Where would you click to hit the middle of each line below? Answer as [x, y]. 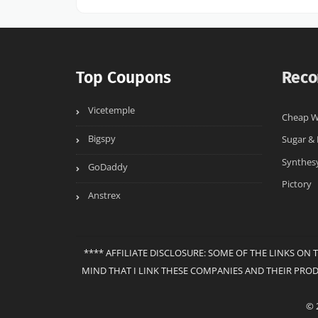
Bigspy [102, 139]
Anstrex [104, 196]
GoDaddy [108, 168]
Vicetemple [111, 111]
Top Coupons [124, 78]
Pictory [296, 184]
